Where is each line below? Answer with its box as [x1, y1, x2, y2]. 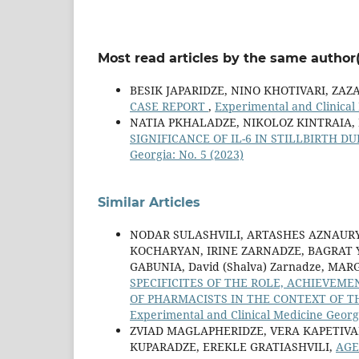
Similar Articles [98, 195, 200, 211]
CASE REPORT [130, 99, 208, 115]
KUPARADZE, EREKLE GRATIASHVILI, [130, 339, 336, 355]
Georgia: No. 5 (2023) [130, 147, 244, 163]
